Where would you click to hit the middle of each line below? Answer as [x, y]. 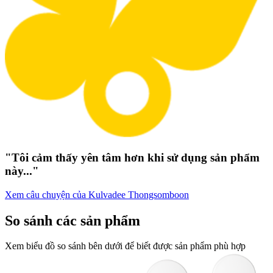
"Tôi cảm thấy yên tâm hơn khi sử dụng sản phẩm [132, 157]
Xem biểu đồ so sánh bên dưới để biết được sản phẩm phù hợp [125, 246]
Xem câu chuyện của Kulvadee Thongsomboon [97, 194]
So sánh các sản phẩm [73, 220]
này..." [22, 171]
